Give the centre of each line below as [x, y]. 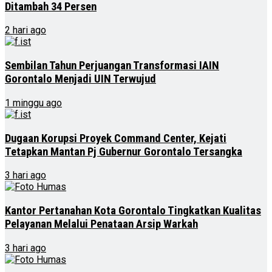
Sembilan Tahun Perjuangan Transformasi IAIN [112, 66]
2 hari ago [25, 30]
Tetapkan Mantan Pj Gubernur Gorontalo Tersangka [124, 151]
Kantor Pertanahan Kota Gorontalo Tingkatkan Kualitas [133, 210]
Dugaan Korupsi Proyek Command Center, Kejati [116, 138]
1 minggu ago [33, 103]
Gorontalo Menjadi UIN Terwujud [80, 79]
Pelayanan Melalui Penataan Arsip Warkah [101, 224]
